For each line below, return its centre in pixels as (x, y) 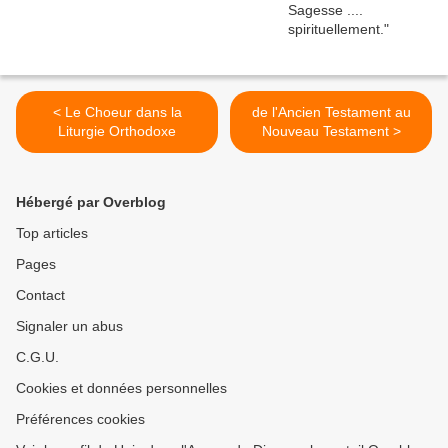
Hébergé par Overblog (91, 202)
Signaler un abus (69, 326)
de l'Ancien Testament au (331, 112)
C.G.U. (37, 357)
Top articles (52, 233)
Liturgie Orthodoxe (117, 131)
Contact (40, 295)
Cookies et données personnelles (121, 388)
